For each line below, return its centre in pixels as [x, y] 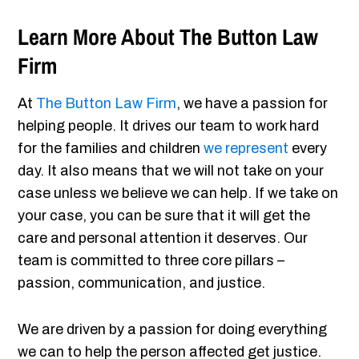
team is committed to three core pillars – [151, 261]
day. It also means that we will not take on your [171, 171]
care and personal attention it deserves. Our [163, 238]
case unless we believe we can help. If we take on [178, 194]
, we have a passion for [252, 104]
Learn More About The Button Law [168, 37]
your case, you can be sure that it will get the [164, 216]
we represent [246, 149]
